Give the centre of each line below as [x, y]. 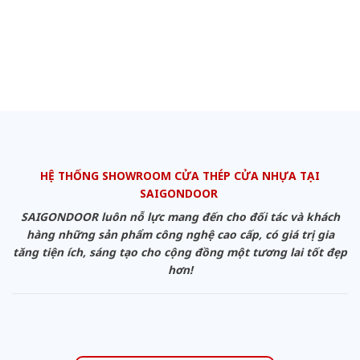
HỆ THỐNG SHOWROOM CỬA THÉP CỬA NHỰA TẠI [180, 176]
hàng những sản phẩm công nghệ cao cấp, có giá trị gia [180, 235]
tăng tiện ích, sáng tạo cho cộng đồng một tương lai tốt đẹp [180, 252]
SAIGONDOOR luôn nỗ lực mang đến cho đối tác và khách [180, 217]
